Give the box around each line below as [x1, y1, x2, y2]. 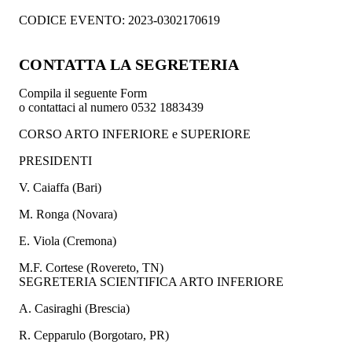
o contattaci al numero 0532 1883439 [19, 100, 203, 114]
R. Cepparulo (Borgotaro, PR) [19, 328, 169, 342]
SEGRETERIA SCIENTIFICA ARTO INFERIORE [19, 274, 284, 288]
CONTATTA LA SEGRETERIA [19, 55, 240, 73]
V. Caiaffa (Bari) [19, 180, 101, 194]
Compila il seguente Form [19, 86, 147, 100]
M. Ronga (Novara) [19, 207, 117, 221]
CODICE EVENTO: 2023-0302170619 [19, 13, 220, 27]
